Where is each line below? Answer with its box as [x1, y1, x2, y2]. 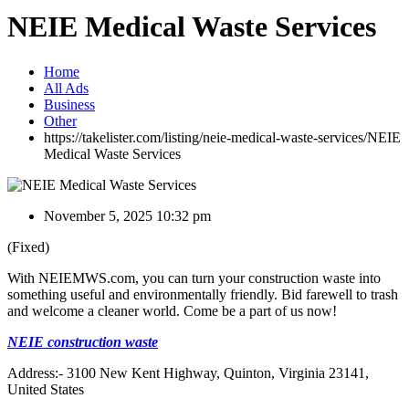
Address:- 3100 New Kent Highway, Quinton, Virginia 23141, [7, 364, 369, 381]
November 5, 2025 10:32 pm [44, 207, 211, 224]
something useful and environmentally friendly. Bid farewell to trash [7, 286, 398, 302]
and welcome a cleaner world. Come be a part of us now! [7, 302, 337, 319]
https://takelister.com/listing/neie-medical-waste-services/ [44, 129, 367, 145]
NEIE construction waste [7, 333, 158, 350]
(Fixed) [7, 238, 49, 255]
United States [7, 381, 84, 397]
